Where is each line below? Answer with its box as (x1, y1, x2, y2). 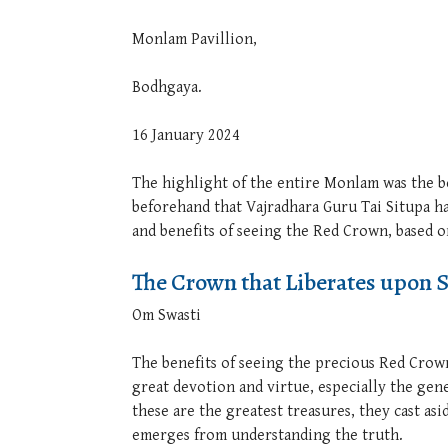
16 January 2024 (132, 126, 240, 145)
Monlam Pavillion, (132, 30, 257, 49)
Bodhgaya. (132, 78, 202, 97)
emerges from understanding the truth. (132, 426, 403, 445)
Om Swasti (132, 306, 201, 325)
